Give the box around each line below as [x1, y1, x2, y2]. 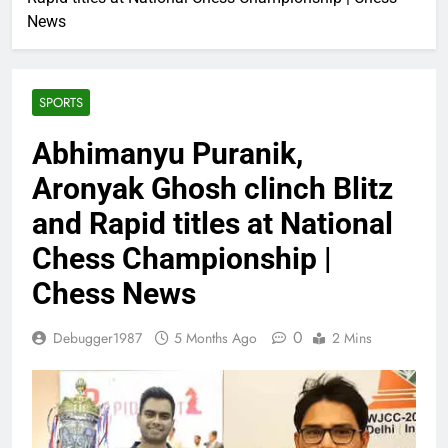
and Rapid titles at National [32, 206, 393, 242]
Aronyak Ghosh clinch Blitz [32, 171, 393, 207]
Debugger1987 [53, 328, 142, 349]
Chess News [32, 276, 196, 312]
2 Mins [332, 328, 372, 349]
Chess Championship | [32, 241, 332, 277]
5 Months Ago [174, 328, 257, 349]
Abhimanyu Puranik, [32, 136, 303, 172]
